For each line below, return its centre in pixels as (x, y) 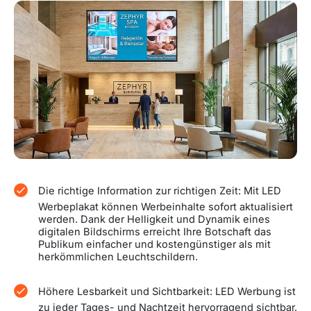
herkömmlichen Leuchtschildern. (118, 257)
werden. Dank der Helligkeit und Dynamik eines (154, 219)
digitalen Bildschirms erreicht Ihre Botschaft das (154, 232)
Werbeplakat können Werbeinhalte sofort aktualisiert (165, 207)
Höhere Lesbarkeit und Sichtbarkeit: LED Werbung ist (167, 292)
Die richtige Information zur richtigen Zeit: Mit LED (159, 191)
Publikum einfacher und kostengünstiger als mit (154, 244)
